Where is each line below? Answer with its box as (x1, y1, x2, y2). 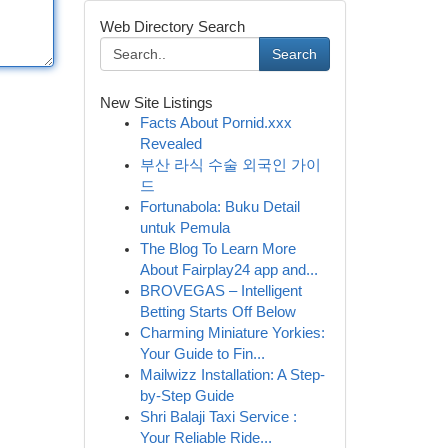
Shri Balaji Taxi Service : (139, 409, 297, 425)
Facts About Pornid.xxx (139, 115, 292, 131)
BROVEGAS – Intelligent (139, 283, 302, 299)
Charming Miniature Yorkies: (139, 325, 325, 341)
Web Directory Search (99, 18, 245, 35)
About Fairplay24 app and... (139, 262, 318, 278)
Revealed (139, 136, 202, 152)
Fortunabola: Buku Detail (139, 199, 300, 215)
